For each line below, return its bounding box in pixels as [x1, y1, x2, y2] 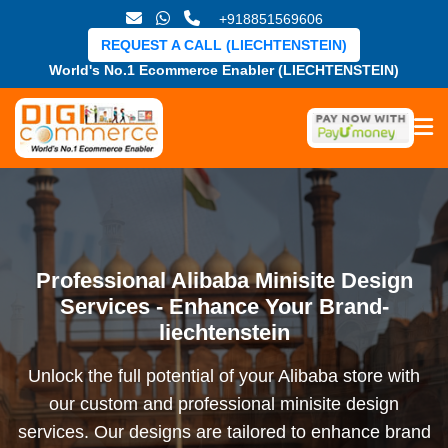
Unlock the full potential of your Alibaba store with [28, 366, 420, 386]
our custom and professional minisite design [49, 394, 399, 414]
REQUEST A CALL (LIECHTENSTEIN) [101, 37, 347, 53]
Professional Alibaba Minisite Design [35, 268, 413, 293]
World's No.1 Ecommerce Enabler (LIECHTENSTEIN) [49, 62, 399, 78]
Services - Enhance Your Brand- [59, 294, 389, 319]
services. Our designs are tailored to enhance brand [17, 422, 431, 442]
